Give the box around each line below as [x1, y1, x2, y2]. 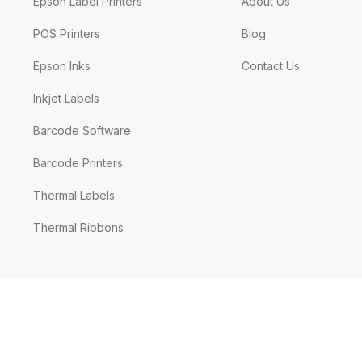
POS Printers [32, 27, 100, 41]
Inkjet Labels [32, 91, 99, 106]
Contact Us [242, 59, 301, 74]
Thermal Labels [32, 188, 115, 203]
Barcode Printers [32, 156, 123, 170]
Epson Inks [32, 59, 90, 74]
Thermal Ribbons [32, 221, 124, 235]
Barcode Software [32, 124, 131, 138]
